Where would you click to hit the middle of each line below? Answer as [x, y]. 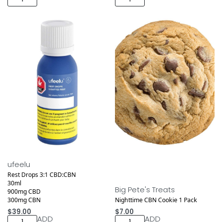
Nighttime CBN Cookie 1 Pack [156, 200]
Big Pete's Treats [145, 189]
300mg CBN [24, 200]
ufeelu [19, 164]
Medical [21, 154]
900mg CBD [24, 191]
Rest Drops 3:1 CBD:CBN [42, 174]
